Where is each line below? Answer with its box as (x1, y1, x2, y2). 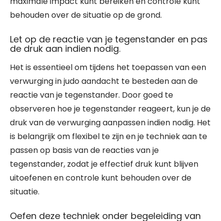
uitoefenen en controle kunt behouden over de (10, 172, 191, 184)
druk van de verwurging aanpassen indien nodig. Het (10, 117, 211, 128)
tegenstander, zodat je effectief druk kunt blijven (10, 158, 198, 170)
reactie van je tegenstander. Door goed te (10, 89, 173, 101)
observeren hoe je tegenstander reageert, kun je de (10, 103, 211, 114)
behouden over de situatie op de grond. (10, 9, 162, 21)
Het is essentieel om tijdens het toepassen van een (10, 62, 206, 73)
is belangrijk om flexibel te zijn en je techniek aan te (10, 131, 207, 142)
